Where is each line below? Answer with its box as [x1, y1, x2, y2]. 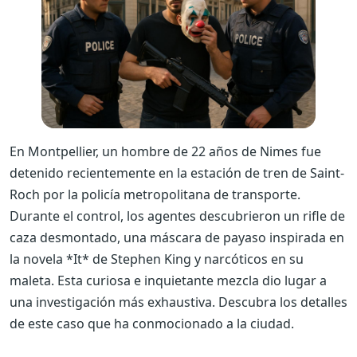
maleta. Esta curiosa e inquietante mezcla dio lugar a [10, 271, 327, 289]
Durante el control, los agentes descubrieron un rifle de [10, 206, 345, 225]
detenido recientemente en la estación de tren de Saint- [10, 163, 344, 182]
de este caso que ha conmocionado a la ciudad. [10, 314, 294, 332]
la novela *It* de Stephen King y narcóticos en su [10, 249, 304, 268]
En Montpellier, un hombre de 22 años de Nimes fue [10, 142, 321, 160]
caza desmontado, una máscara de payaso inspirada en [10, 228, 344, 246]
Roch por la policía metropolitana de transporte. [10, 185, 300, 203]
